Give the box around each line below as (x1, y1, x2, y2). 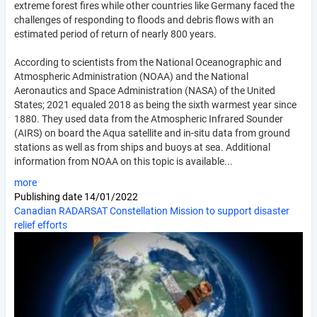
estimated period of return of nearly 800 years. (14, 28, 217, 40)
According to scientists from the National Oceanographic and (14, 57, 282, 69)
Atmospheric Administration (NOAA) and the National (14, 71, 248, 83)
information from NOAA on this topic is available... (14, 156, 233, 168)
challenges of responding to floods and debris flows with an (14, 14, 274, 26)
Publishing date (14, 191, 84, 203)
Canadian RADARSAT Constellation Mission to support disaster (14, 205, 289, 217)
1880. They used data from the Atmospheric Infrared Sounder (14, 113, 283, 125)
